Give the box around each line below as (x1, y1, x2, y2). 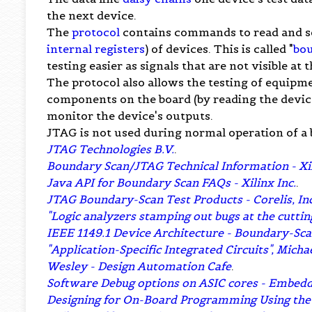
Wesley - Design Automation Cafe (47, 258, 232, 273)
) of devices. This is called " (145, 41, 294, 56)
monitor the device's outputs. (47, 108, 214, 123)
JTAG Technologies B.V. (47, 141, 175, 156)
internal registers (47, 41, 146, 56)
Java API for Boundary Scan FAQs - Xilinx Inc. (47, 175, 297, 189)
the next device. (47, 8, 137, 22)
